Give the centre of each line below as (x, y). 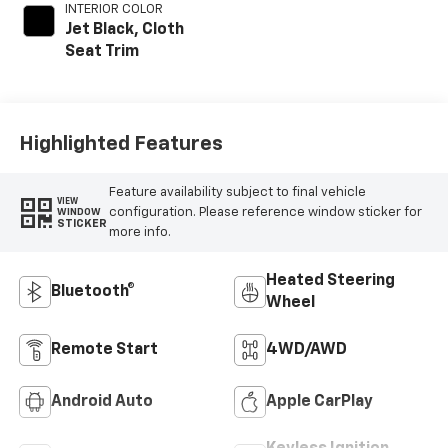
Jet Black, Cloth (124, 30)
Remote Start (104, 350)
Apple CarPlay (319, 402)
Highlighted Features (120, 143)
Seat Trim (101, 52)
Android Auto (101, 402)
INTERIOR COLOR (113, 10)
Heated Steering (330, 281)
